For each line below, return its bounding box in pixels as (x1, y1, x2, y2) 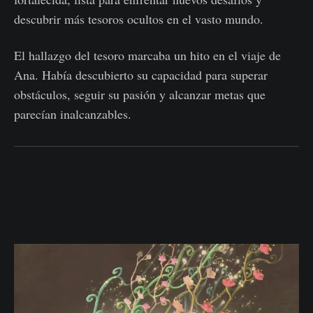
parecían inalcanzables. (14, 105, 131, 123)
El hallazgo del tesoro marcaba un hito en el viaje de (14, 47, 281, 64)
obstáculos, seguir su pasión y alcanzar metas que (14, 86, 265, 103)
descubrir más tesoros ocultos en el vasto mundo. (14, 10, 263, 28)
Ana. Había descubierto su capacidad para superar (14, 66, 268, 84)
